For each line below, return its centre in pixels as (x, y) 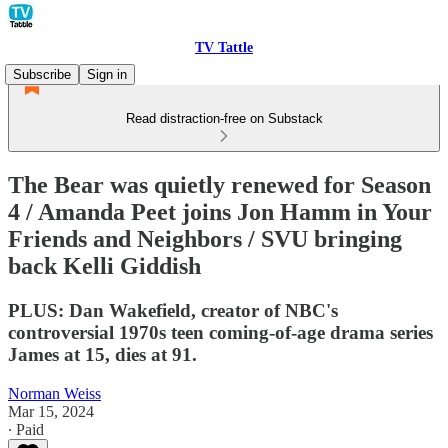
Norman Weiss (54, 393)
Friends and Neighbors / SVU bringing (205, 238)
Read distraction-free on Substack (224, 118)
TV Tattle (224, 47)
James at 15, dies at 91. (102, 354)
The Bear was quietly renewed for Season (219, 184)
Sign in (107, 74)
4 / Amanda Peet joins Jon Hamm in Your (220, 211)
